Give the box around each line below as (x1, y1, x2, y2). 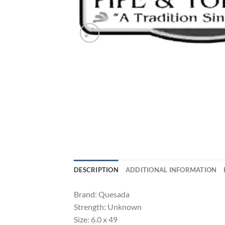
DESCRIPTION (74, 166, 119, 174)
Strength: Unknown (74, 202, 142, 212)
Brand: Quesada (74, 189, 130, 199)
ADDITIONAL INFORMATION (125, 166, 217, 174)
